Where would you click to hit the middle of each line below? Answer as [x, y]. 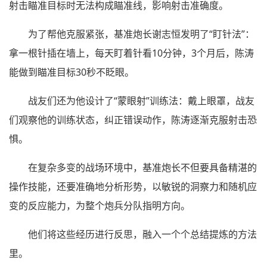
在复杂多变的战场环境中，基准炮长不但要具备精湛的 [142, 168]
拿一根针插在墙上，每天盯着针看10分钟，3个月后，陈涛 [131, 53]
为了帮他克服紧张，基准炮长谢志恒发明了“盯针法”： [141, 34]
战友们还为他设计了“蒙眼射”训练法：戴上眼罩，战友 [141, 101]
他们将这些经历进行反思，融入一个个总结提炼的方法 [142, 235]
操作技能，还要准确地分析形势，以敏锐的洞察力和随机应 [133, 187]
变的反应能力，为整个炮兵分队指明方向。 [100, 206]
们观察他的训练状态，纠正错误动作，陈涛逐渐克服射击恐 [133, 120]
